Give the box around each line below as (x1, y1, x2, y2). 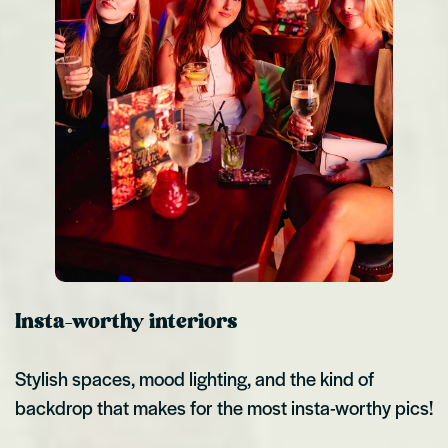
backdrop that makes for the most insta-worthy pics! (15, 394, 433, 422)
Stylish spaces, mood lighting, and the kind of (15, 365, 374, 393)
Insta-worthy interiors (15, 312, 237, 333)
